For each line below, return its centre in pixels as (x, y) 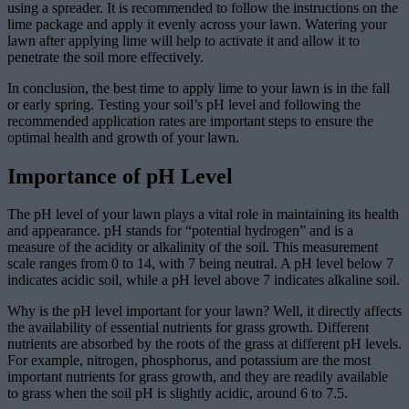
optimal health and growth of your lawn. (123, 137)
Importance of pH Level (120, 176)
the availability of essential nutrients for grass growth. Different (188, 328)
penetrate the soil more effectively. (105, 57)
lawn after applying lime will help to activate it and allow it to (184, 40)
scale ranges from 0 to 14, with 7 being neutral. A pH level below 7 (200, 264)
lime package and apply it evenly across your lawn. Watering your (197, 24)
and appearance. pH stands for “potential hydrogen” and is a (180, 231)
